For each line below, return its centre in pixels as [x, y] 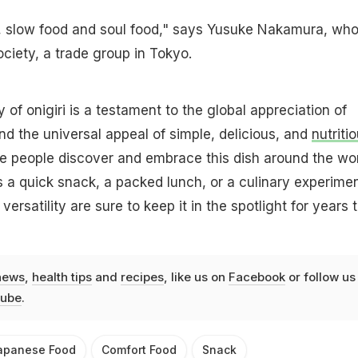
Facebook [257, 277]
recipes [142, 277]
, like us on [196, 277]
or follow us [320, 277]
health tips [62, 277]
